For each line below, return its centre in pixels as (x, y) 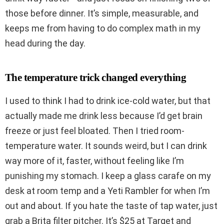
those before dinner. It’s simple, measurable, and (102, 13)
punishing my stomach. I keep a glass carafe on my (108, 175)
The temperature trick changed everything (95, 77)
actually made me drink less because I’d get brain (104, 115)
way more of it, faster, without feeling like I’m (94, 160)
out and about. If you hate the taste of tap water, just (111, 205)
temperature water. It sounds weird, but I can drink (106, 145)
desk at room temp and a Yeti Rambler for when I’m (107, 190)
